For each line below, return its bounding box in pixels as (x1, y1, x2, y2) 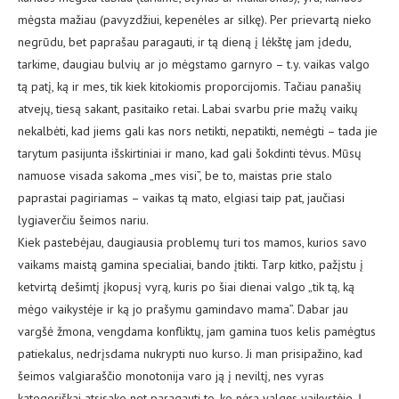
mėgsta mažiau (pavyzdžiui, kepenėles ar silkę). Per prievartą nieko (18, 12, 371, 28)
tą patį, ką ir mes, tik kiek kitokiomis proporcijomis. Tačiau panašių (18, 78, 362, 95)
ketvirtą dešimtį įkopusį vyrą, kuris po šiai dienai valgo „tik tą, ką (18, 279, 354, 296)
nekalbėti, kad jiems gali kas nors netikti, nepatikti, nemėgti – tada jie (18, 123, 378, 140)
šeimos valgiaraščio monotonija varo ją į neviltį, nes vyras (18, 368, 324, 385)
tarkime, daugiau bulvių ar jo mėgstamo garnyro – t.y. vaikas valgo (18, 56, 370, 73)
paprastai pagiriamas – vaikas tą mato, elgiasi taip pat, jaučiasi (18, 190, 345, 207)
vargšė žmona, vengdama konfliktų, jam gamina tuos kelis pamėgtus (18, 323, 376, 340)
